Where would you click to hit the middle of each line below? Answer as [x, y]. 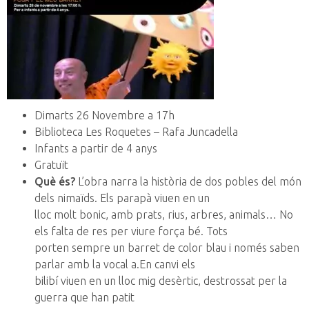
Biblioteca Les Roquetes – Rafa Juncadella [136, 132]
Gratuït [51, 165]
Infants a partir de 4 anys [96, 149]
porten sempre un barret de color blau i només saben [167, 248]
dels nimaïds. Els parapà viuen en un [122, 198]
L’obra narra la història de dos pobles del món [188, 182]
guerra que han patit [84, 298]
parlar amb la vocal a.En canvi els [115, 265]
